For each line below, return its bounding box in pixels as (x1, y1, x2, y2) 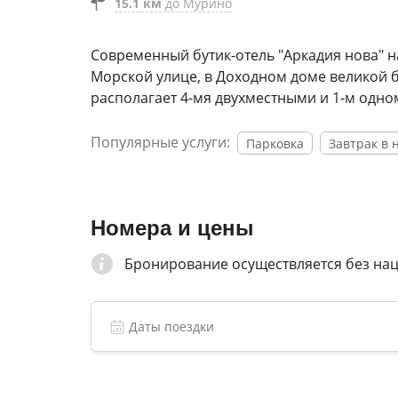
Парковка (246, 134, 304, 152)
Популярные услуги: (91, 132, 230, 152)
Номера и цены (91, 216, 254, 240)
